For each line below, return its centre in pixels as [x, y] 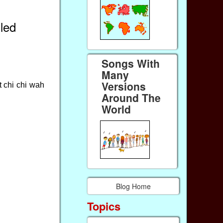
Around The [131, 98]
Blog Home [133, 186]
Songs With [131, 63]
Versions [124, 86]
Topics [104, 206]
